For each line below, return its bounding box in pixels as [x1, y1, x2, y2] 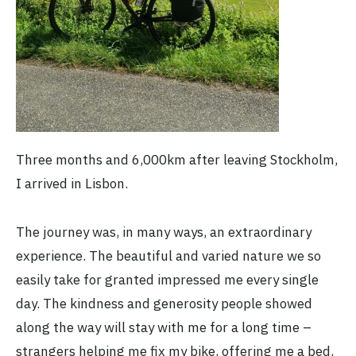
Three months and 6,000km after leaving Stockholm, [16, 151, 338, 169]
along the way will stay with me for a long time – [16, 318, 311, 336]
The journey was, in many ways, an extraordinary [16, 222, 311, 241]
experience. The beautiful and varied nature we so [16, 246, 321, 265]
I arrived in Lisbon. [16, 175, 131, 193]
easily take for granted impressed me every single [16, 270, 319, 288]
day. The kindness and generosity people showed [16, 294, 312, 312]
